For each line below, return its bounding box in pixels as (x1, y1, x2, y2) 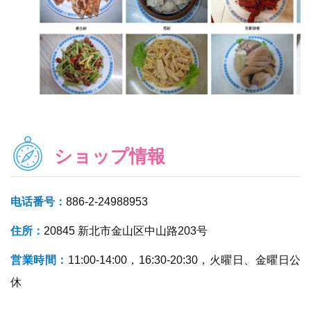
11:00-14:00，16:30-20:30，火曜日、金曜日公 (67, 253, 301, 266)
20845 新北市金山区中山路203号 (44, 224, 208, 237)
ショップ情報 (54, 146, 165, 166)
